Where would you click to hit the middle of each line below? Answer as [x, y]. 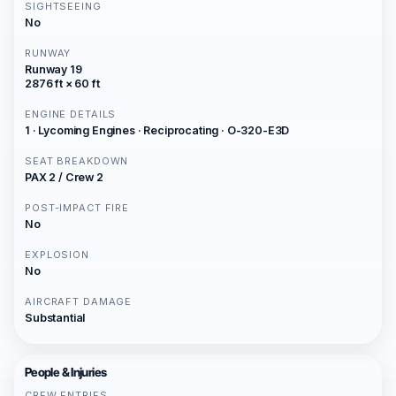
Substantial [55, 318]
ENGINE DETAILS [71, 114]
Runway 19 [53, 69]
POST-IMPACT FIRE [77, 208]
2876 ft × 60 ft [62, 84]
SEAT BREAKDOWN [77, 161]
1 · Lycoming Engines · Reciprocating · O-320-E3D [157, 130]
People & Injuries [66, 372]
